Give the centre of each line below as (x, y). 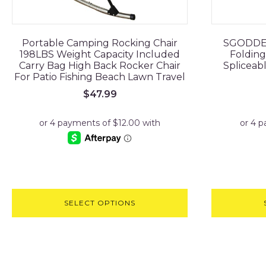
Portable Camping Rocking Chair (100, 43)
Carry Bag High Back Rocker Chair (100, 65)
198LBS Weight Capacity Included (100, 54)
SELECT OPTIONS (100, 203)
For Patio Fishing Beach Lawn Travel (100, 77)
